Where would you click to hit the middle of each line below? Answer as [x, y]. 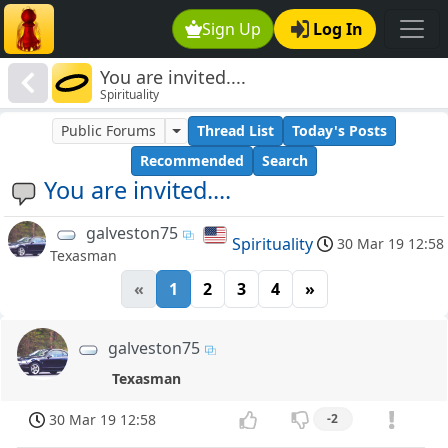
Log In [338, 29]
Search [285, 161]
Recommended [192, 161]
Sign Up [232, 29]
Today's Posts [339, 131]
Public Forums [109, 131]
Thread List [235, 131]
